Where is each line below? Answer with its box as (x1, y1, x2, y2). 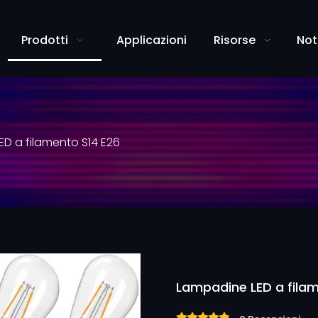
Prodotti (21, 32, 68, 48)
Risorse (214, 32, 256, 48)
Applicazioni (116, 32, 187, 48)
